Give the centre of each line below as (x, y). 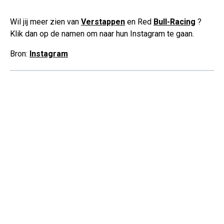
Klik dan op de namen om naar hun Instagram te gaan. (102, 34)
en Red (139, 22)
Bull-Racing (174, 22)
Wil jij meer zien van (45, 22)
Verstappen (103, 22)
